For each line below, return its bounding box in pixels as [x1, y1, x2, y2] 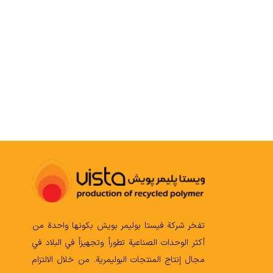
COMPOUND [68, 92, 122, 107]
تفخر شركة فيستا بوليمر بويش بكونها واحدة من [32, 219, 205, 233]
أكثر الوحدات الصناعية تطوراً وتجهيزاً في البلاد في [32, 236, 205, 250]
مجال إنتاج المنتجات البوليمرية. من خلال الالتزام [32, 253, 205, 267]
